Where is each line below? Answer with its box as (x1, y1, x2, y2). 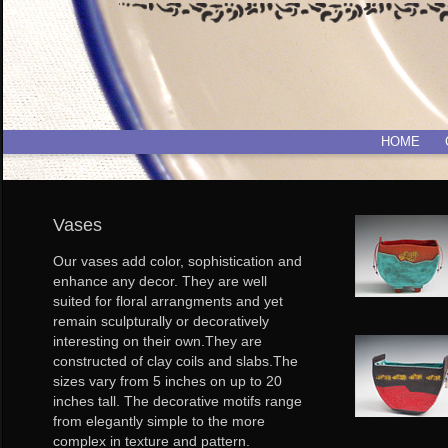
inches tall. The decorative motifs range (52, 393, 302, 409)
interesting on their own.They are (52, 333, 262, 349)
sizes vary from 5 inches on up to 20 (52, 373, 282, 389)
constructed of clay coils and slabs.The (52, 353, 298, 369)
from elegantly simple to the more (52, 413, 265, 429)
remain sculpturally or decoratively (52, 313, 269, 329)
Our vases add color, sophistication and (52, 253, 302, 269)
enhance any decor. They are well (52, 273, 267, 289)
